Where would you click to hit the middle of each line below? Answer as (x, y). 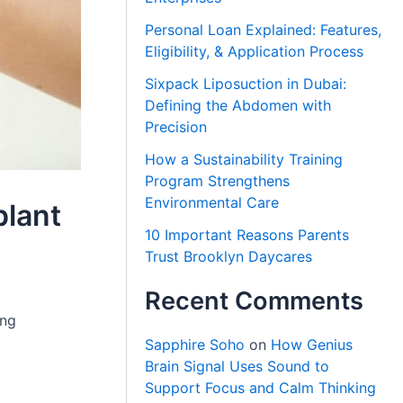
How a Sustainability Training (244, 159)
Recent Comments (255, 300)
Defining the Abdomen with (238, 105)
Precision (176, 126)
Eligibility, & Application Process (255, 51)
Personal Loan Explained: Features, (264, 29)
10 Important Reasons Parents (247, 234)
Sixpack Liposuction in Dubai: (246, 83)
